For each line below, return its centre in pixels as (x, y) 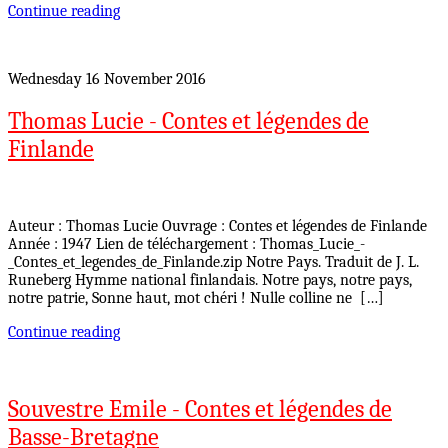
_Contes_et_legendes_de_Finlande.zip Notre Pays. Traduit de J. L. (213, 262)
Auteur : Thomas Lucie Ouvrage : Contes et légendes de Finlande (217, 226)
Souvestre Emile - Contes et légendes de (200, 409)
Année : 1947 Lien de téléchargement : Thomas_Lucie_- (186, 244)
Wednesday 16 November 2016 (107, 78)
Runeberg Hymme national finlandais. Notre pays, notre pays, (210, 280)
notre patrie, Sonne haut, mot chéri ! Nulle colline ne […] (196, 298)
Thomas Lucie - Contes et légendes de (188, 121)
